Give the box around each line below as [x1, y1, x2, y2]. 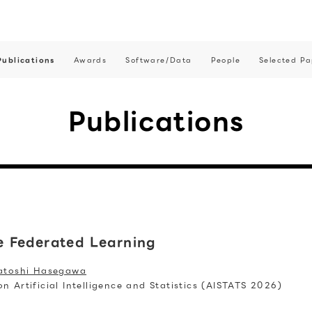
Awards [73, 54, 107, 66]
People [210, 54, 240, 66]
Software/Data [125, 54, 192, 66]
